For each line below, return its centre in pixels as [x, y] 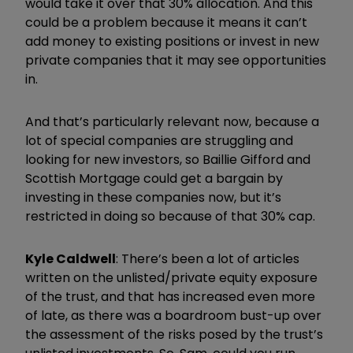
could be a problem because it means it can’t [166, 22]
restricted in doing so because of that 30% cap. [170, 216]
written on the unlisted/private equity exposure [171, 277]
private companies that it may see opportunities [176, 60]
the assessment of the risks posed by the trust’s [174, 334]
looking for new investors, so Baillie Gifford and [168, 159]
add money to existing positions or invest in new [172, 41]
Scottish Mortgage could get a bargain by [154, 178]
